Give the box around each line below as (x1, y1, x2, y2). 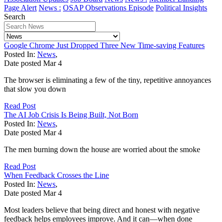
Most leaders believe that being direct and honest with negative (4, 205, 200, 214)
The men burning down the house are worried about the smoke (4, 145, 200, 154)
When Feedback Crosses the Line (4, 170, 109, 179)
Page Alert (4, 3, 37, 12)
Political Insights (156, 3, 207, 12)
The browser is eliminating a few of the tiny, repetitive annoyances (4, 75, 211, 84)
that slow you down (4, 84, 66, 93)
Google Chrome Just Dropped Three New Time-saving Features (4, 41, 205, 50)
